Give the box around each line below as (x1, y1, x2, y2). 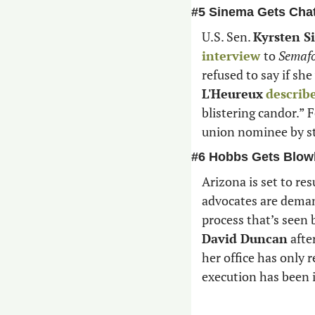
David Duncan (202, 230, 288, 247)
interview (202, 47, 264, 65)
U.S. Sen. (202, 28, 253, 46)
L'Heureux (202, 85, 263, 103)
